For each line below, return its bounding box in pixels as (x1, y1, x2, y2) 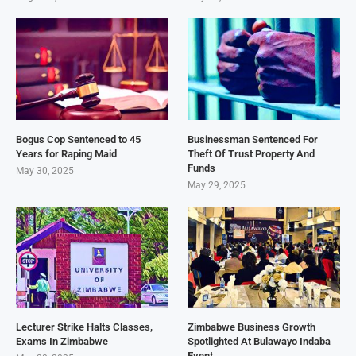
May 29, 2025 (188, 179, 246, 191)
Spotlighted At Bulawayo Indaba (188, 335, 331, 348)
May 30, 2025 (16, 164, 74, 176)
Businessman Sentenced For (188, 133, 319, 145)
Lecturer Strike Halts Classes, (16, 321, 153, 334)
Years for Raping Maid (16, 147, 117, 160)
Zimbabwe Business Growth (188, 321, 316, 334)
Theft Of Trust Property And (188, 147, 315, 160)
